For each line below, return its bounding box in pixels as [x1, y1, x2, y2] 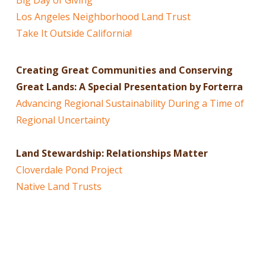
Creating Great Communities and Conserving [15, 64, 233, 77]
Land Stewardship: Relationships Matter [15, 147, 208, 160]
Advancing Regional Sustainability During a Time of [15, 97, 244, 110]
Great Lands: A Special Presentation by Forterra [15, 80, 243, 94]
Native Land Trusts [15, 180, 102, 194]
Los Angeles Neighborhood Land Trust [15, 9, 191, 23]
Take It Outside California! [15, 26, 132, 40]
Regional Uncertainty [15, 113, 110, 127]
